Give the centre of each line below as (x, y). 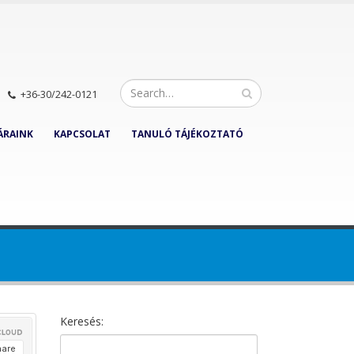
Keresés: (82, 321)
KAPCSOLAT (82, 134)
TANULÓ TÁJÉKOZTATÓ (187, 134)
